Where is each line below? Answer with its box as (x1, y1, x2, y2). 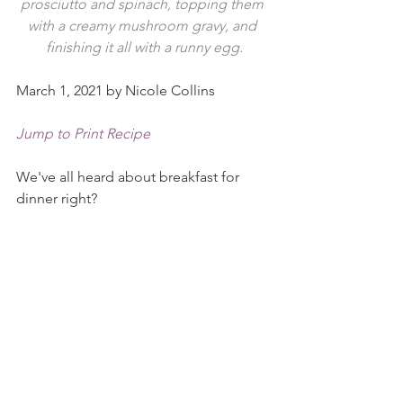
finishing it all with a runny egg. (45, 39, 243, 56)
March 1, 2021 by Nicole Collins (16, 82, 215, 99)
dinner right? (16, 190, 97, 207)
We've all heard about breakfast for (16, 168, 243, 185)
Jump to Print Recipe (16, 125, 150, 142)
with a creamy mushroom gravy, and (28, 17, 260, 34)
